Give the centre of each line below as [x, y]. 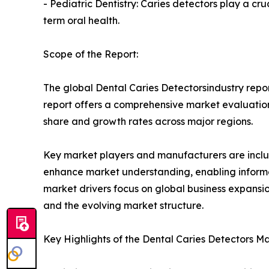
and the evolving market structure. [123, 206]
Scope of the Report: [91, 54]
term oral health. [81, 21]
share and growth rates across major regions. [148, 122]
